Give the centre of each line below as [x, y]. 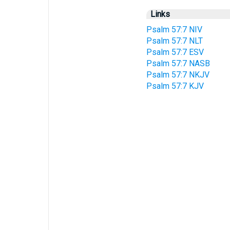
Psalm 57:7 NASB [178, 63]
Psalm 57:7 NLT [174, 41]
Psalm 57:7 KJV [175, 86]
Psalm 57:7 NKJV [178, 75]
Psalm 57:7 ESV [175, 52]
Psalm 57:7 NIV [174, 30]
